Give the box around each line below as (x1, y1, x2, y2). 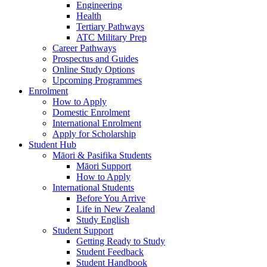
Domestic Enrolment (52, 107, 130, 117)
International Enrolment (52, 118, 141, 128)
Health (76, 11, 101, 21)
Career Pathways (52, 43, 116, 53)
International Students (52, 182, 134, 193)
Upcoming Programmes (52, 75, 142, 85)
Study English (76, 215, 129, 225)
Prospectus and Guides (52, 54, 138, 64)
